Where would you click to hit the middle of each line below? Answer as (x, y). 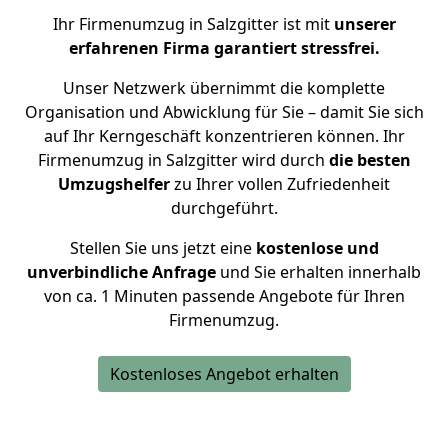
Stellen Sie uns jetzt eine (162, 248)
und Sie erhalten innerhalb (318, 272)
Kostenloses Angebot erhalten (224, 374)
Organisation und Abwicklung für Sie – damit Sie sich (224, 112)
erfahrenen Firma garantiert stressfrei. (224, 48)
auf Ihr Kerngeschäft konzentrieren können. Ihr (224, 136)
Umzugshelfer (116, 184)
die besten (369, 160)
